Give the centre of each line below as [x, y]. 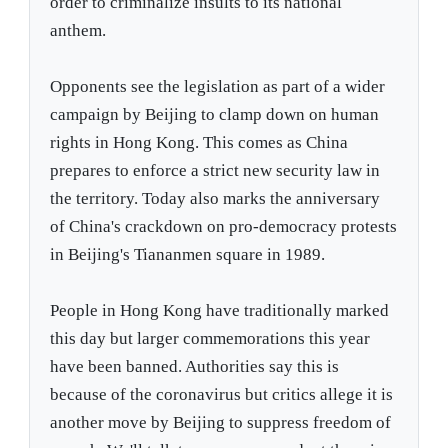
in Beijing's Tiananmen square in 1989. [188, 255]
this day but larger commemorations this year [210, 339]
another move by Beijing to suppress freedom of [221, 423]
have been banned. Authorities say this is [195, 367]
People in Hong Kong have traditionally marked [220, 311]
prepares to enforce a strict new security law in [215, 171]
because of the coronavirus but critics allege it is [222, 395]
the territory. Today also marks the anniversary [215, 199]
